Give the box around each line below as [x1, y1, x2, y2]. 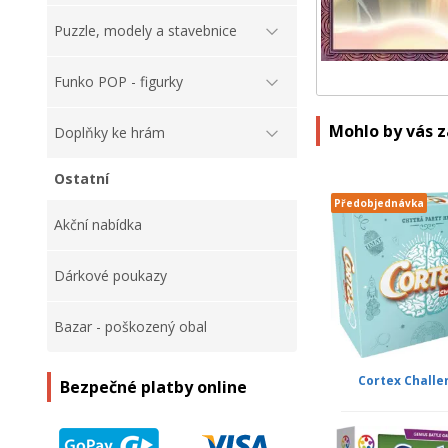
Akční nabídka [54, 215, 142, 235]
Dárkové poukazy [54, 266, 167, 286]
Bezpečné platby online [60, 376, 247, 399]
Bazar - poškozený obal [54, 317, 207, 337]
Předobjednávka [333, 195, 424, 210]
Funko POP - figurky [54, 72, 183, 92]
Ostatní [54, 169, 109, 189]
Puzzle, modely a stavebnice [54, 21, 237, 41]
